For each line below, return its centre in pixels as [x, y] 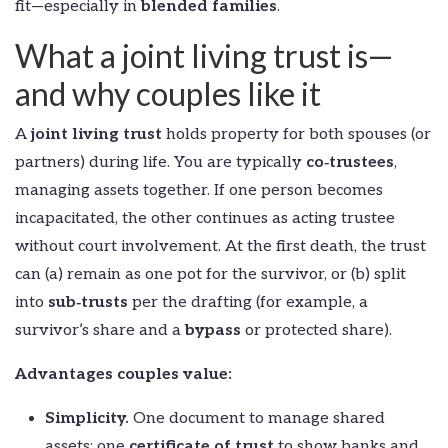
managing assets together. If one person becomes [199, 190]
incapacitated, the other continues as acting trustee [205, 218]
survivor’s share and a [100, 330]
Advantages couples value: [123, 374]
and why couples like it [168, 93]
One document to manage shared [257, 418]
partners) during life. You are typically [160, 162]
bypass [213, 330]
